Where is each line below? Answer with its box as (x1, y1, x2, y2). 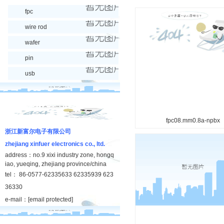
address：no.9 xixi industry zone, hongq (5, 151, 114, 158)
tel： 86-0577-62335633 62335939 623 (5, 171, 113, 178)
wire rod (25, 23, 47, 30)
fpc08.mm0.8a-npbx (166, 117, 220, 124)
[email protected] (28, 196, 73, 203)
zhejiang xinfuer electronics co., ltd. (5, 140, 105, 147)
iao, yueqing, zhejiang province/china (5, 160, 106, 167)
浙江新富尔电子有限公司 (5, 128, 71, 135)
